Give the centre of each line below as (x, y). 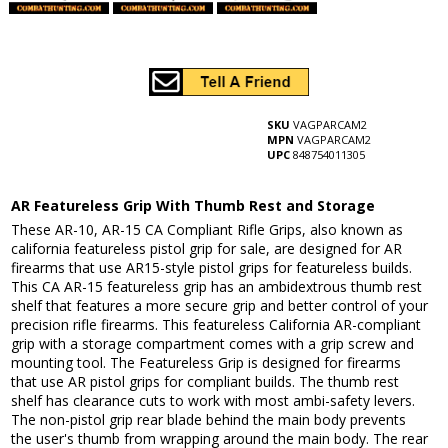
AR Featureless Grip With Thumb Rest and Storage (193, 206)
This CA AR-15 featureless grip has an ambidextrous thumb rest (217, 287)
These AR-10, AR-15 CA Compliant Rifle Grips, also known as (207, 230)
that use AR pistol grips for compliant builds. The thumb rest (205, 382)
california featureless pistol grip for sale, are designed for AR (207, 249)
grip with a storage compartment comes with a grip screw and (213, 344)
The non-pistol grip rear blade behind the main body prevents (209, 420)
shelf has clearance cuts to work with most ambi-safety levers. (213, 401)
